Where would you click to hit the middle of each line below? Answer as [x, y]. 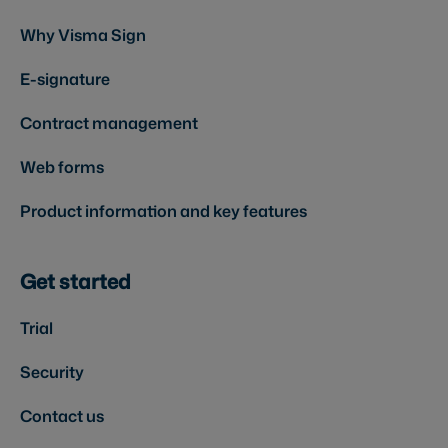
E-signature [65, 79]
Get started [75, 281]
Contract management [109, 123]
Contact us [62, 416]
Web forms [62, 167]
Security [52, 372]
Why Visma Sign [83, 35]
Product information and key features [163, 211]
